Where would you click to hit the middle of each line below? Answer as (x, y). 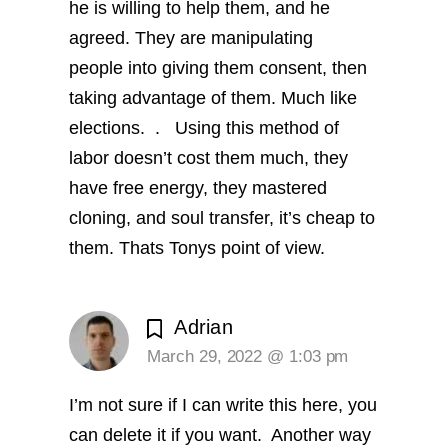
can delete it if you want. (168, 435)
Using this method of (252, 127)
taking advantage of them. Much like (213, 97)
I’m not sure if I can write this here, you (223, 405)
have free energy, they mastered (198, 187)
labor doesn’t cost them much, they (209, 157)
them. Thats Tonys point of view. (202, 247)
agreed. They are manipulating (191, 37)
